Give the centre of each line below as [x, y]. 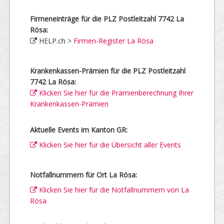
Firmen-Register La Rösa [113, 41]
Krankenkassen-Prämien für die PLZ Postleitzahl [108, 71]
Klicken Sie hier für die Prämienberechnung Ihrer [115, 93]
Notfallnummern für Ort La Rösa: [83, 175]
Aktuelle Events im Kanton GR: [79, 130]
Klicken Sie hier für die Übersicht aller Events [109, 145]
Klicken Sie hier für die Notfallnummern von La [113, 190]
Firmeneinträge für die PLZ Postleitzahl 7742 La [107, 19]
